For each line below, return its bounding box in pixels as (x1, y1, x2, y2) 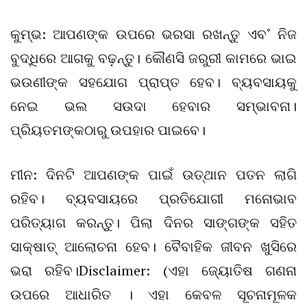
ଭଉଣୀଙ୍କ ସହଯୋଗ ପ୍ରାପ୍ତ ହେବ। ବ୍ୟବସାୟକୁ (10, 73, 297, 92)
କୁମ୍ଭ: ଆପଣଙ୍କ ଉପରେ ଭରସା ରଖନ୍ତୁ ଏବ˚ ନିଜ (10, 25, 297, 44)
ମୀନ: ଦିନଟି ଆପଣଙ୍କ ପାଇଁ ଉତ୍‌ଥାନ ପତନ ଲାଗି (10, 165, 297, 184)
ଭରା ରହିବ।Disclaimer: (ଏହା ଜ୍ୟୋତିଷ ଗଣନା (10, 261, 297, 280)
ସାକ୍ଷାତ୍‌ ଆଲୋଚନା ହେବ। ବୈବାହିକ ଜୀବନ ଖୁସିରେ (10, 237, 297, 256)
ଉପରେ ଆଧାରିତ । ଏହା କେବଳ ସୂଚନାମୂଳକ (10, 285, 297, 304)
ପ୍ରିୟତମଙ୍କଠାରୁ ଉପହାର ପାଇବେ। (10, 121, 206, 140)
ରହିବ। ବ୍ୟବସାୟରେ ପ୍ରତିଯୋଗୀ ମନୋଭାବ (10, 189, 297, 208)
